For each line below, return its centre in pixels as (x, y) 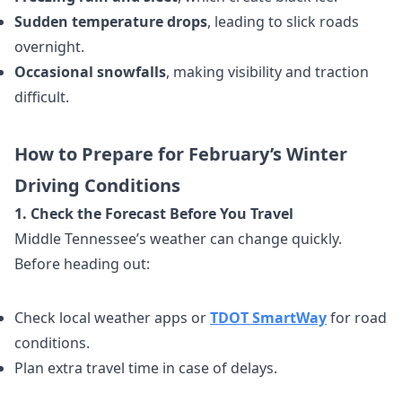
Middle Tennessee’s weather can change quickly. (178, 239)
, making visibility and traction (267, 72)
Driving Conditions (97, 185)
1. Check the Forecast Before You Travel (154, 214)
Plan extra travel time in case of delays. (146, 368)
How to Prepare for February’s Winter (181, 154)
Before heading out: (82, 264)
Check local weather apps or (112, 318)
